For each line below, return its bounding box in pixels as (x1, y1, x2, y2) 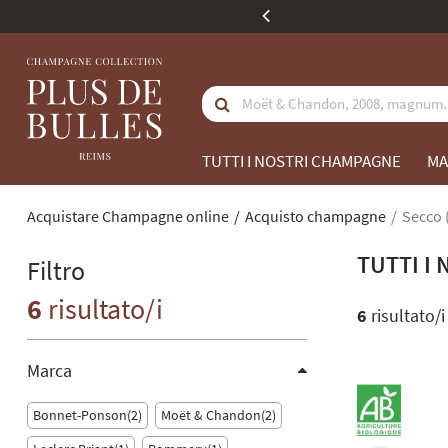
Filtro (27, 254, 85, 287)
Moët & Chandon (161, 406, 261, 424)
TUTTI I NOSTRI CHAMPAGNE (202, 150, 401, 172)
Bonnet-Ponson (33, 406, 127, 424)
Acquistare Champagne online (27, 206, 229, 226)
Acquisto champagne (245, 206, 386, 226)
